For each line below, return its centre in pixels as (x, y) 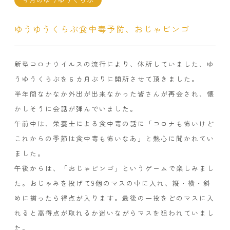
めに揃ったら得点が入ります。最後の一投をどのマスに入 (114, 198)
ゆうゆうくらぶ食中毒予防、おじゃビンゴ (102, 29)
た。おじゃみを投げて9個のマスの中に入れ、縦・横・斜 (113, 183)
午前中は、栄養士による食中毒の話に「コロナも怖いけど (114, 123)
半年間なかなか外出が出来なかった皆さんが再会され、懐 (114, 94)
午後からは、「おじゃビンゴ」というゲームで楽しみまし (114, 168)
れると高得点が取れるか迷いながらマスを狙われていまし (114, 213)
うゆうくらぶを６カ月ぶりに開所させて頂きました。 (107, 79)
